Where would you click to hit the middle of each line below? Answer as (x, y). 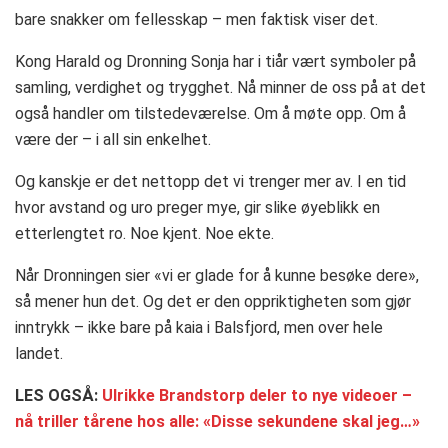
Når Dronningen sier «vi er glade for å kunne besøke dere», (217, 275)
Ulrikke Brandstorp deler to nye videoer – (257, 395)
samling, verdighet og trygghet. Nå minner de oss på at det (220, 87)
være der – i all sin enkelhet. (113, 139)
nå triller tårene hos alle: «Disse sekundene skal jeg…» (217, 421)
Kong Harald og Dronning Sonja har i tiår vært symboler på (215, 61)
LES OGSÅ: (58, 395)
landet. (39, 353)
